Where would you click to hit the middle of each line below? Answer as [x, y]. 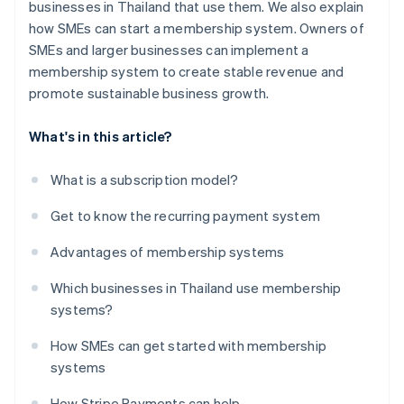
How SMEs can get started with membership [188, 346]
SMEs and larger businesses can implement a [169, 50]
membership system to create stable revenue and [187, 72]
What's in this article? [101, 137]
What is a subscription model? [144, 180]
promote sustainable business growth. [149, 93]
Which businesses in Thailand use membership [196, 288]
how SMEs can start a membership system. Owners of [197, 28]
